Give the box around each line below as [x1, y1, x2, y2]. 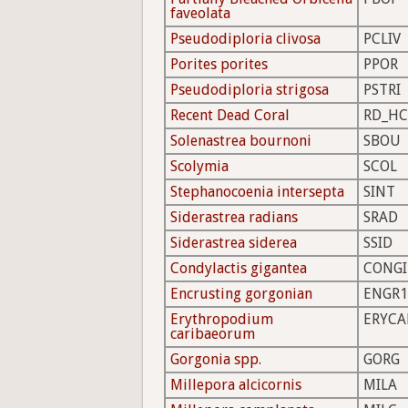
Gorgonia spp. [170, 351, 261, 369]
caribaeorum [170, 325, 255, 343]
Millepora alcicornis [170, 376, 301, 394]
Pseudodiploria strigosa [170, 81, 329, 99]
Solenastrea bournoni [170, 132, 311, 150]
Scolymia [170, 158, 229, 176]
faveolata [170, 5, 230, 23]
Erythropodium [170, 311, 273, 329]
